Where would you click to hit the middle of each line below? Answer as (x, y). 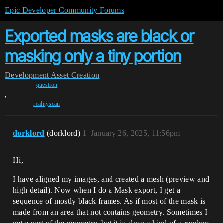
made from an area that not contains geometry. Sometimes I (110, 212)
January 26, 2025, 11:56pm (135, 133)
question (47, 85)
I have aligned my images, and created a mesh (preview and (111, 179)
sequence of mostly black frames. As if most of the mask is (109, 201)
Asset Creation (75, 75)
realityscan (47, 104)
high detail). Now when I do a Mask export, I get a (97, 190)
